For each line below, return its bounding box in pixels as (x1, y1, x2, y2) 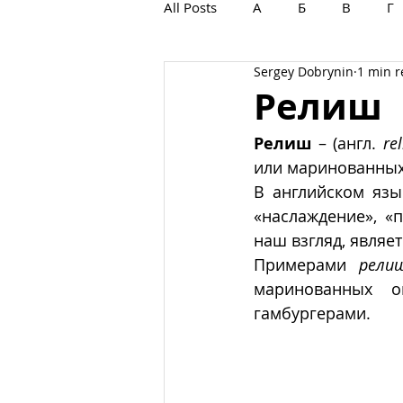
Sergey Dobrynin (254, 63, 354, 80)
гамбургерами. (254, 302, 371, 324)
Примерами (254, 254, 359, 275)
